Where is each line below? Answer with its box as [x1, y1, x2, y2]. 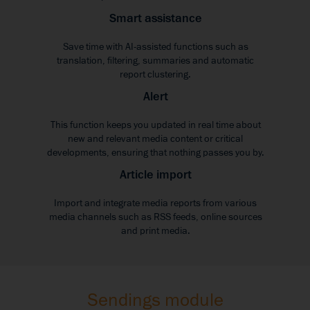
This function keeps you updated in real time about [50, 118, 261, 132]
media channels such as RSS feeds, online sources [48, 210, 262, 224]
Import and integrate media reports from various [54, 197, 257, 210]
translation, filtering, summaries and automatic [57, 54, 254, 68]
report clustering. [120, 68, 191, 82]
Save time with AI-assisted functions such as [62, 40, 248, 54]
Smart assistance [109, 10, 202, 27]
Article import [119, 167, 192, 183]
